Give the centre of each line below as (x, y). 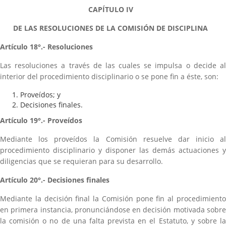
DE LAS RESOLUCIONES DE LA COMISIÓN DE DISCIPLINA (110, 28)
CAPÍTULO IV (110, 9)
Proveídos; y (40, 95)
